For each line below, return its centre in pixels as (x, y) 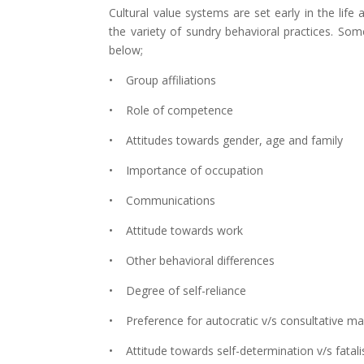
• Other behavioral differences (192, 260)
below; (126, 50)
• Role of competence (171, 110)
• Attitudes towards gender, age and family (226, 140)
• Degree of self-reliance (178, 290)
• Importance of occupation (186, 170)
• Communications (162, 200)
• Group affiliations (163, 80)
